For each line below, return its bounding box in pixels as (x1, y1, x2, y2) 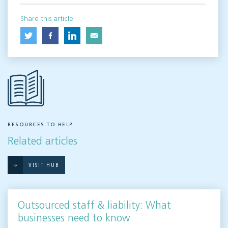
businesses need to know (18, 213, 130, 224)
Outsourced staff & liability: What (18, 201, 171, 211)
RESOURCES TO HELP (8, 122, 73, 128)
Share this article (20, 15, 73, 23)
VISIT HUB (28, 162, 60, 168)
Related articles (8, 136, 77, 148)
